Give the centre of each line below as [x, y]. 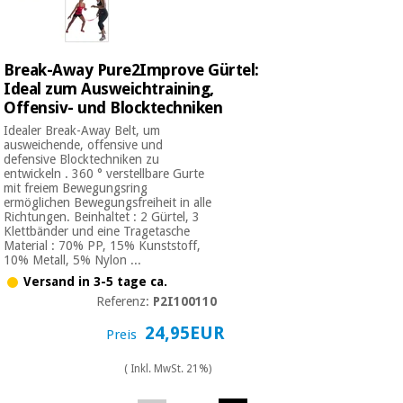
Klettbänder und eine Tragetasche [97, 231]
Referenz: [125, 301]
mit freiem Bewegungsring [76, 188]
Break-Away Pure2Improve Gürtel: [131, 69]
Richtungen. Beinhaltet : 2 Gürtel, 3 [102, 216]
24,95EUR [188, 333]
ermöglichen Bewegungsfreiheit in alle [108, 202]
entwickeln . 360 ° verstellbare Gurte [104, 173]
